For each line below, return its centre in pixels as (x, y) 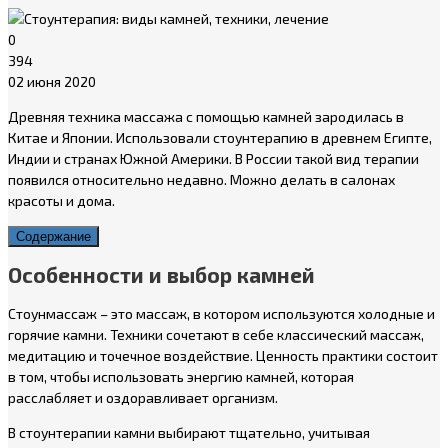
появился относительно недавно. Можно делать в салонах (201, 179)
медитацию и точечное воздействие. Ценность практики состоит (223, 355)
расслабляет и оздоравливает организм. (143, 397)
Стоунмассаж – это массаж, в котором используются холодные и (221, 313)
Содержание (53, 236)
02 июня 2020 (52, 81)
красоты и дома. (61, 200)
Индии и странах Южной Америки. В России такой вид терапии (213, 158)
